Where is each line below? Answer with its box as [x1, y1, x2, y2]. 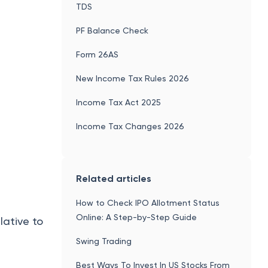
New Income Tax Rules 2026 [76, 73, 190, 83]
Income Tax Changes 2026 [76, 121, 185, 131]
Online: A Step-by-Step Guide [76, 212, 197, 222]
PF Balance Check [76, 25, 149, 35]
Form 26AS [76, 49, 119, 59]
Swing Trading [76, 236, 132, 246]
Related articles [76, 172, 152, 184]
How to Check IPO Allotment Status [76, 197, 220, 208]
